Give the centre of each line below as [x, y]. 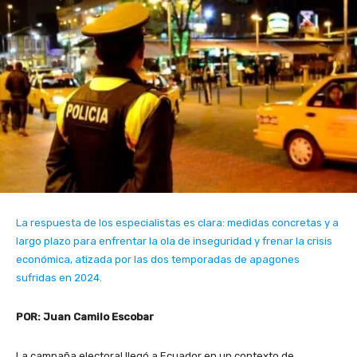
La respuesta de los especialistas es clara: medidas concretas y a [177, 222]
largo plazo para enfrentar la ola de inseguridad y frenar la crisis [174, 241]
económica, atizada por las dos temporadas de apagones [158, 259]
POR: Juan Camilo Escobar [85, 316]
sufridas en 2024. [60, 277]
